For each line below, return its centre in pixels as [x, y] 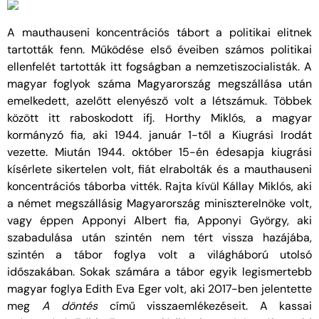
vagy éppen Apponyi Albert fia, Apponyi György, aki [159, 221]
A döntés [75, 306]
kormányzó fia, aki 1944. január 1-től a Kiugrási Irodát [159, 135]
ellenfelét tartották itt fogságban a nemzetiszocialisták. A [159, 67]
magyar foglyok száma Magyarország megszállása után [159, 84]
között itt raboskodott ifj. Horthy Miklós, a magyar [159, 118]
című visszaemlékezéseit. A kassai [210, 306]
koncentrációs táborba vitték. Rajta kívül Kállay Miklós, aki [159, 187]
